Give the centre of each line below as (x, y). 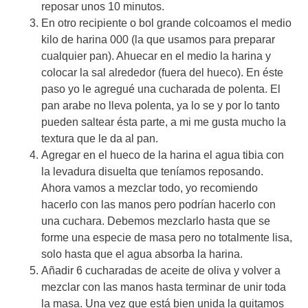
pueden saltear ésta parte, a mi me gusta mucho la (164, 122)
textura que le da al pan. (100, 138)
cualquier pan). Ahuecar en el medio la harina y (156, 56)
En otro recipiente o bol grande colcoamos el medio (166, 23)
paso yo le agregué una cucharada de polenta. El (161, 89)
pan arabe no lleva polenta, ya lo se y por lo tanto (161, 105)
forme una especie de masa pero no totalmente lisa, (167, 237)
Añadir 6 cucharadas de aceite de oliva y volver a (161, 270)
